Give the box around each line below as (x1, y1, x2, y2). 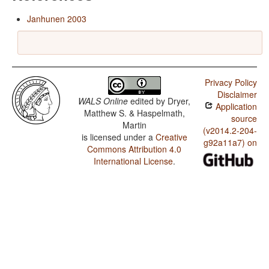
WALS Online (78, 95, 128, 107)
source (231, 112, 257, 125)
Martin (122, 119, 147, 131)
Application (213, 100, 257, 113)
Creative (155, 131, 187, 144)
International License (93, 155, 173, 168)
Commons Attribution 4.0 (87, 143, 182, 156)
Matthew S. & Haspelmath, (83, 107, 185, 119)
